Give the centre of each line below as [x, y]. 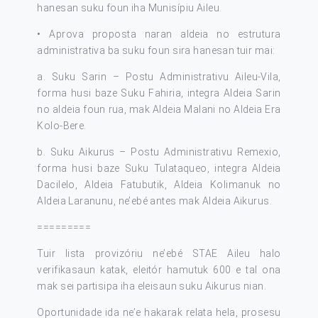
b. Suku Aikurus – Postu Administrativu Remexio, [159, 152]
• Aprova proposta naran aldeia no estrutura [159, 34]
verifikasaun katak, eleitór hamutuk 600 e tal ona [159, 270]
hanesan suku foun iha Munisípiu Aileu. [130, 8]
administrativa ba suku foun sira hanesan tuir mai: [156, 50]
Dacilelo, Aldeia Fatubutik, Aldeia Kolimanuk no [159, 185]
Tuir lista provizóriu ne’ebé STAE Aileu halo [159, 253]
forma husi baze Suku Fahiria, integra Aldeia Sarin [159, 93]
